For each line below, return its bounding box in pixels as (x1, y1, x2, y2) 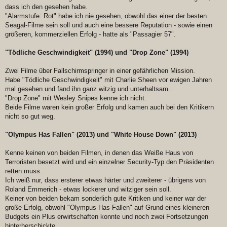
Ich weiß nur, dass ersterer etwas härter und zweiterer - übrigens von (5, 176, 206, 184)
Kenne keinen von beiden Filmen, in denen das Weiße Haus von (5, 149, 193, 157)
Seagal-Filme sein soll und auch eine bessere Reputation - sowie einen (5, 21, 212, 29)
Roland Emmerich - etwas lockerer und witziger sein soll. (5, 185, 171, 194)
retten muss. (5, 167, 42, 175)
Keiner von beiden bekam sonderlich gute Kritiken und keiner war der (5, 195, 206, 203)
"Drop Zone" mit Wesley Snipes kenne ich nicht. (5, 94, 146, 102)
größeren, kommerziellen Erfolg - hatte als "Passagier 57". (5, 30, 176, 39)
